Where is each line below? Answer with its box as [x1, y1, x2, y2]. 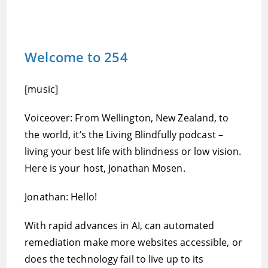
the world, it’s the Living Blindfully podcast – [25, 128, 223, 141]
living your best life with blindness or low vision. [25, 145, 242, 158]
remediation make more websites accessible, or [25, 236, 242, 249]
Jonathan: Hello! [25, 190, 97, 203]
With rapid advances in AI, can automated [25, 219, 215, 232]
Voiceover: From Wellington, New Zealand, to [25, 111, 229, 124]
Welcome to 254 [25, 48, 128, 66]
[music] [25, 83, 58, 96]
